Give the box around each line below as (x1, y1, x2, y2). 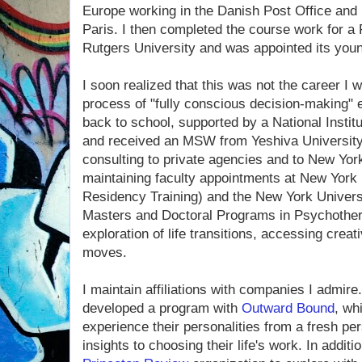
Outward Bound (242, 301, 335, 316)
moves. (82, 245, 127, 260)
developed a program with (82, 301, 242, 316)
